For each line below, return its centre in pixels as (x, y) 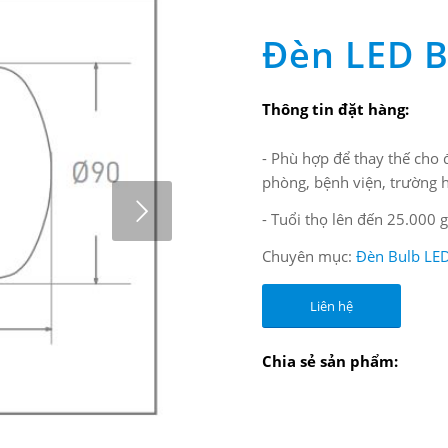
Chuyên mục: (309, 255)
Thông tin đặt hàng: (335, 108)
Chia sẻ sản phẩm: (330, 361)
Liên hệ (331, 305)
